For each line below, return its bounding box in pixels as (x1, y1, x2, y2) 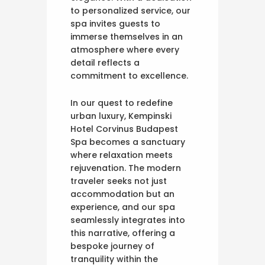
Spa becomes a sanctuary (70, 136, 185, 148)
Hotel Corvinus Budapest (70, 123, 178, 135)
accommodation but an (70, 188, 174, 201)
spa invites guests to (70, 18, 160, 30)
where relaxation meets (70, 149, 173, 161)
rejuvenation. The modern (70, 162, 181, 174)
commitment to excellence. (70, 70, 188, 82)
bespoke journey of (70, 240, 154, 253)
